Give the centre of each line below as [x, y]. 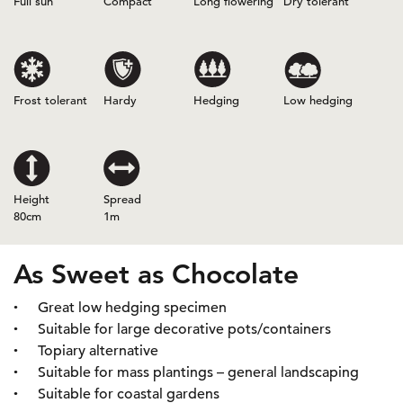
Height [31, 199]
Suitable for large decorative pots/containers [184, 329]
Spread [122, 199]
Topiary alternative [98, 351]
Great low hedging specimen [132, 308]
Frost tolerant [50, 100]
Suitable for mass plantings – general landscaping [198, 372]
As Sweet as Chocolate [156, 274]
